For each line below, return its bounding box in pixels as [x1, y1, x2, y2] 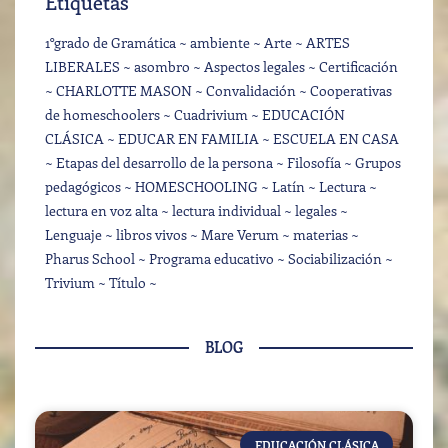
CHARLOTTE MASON [56, 81, 192, 101]
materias [293, 225, 348, 245]
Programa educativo [149, 249, 274, 269]
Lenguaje [45, 225, 102, 245]
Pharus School [45, 249, 135, 269]
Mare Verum [201, 225, 279, 245]
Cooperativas [310, 81, 392, 101]
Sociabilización [288, 249, 382, 269]
